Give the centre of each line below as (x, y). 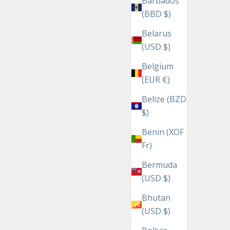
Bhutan (156, 198)
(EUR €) (156, 80)
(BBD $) (156, 14)
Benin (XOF (163, 132)
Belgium (158, 66)
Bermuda (159, 165)
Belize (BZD (164, 99)
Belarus (157, 34)
